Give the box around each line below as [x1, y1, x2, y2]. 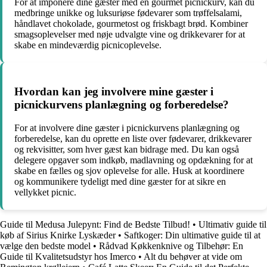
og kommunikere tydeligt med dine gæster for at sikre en [14, 176, 226, 187]
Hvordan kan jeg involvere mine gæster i [14, 85, 213, 98]
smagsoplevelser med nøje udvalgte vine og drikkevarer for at [14, 29, 245, 39]
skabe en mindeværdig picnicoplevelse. [14, 39, 162, 50]
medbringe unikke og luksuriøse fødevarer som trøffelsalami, [14, 7, 242, 18]
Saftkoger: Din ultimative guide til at [124, 230, 260, 241]
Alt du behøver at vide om [144, 252, 242, 262]
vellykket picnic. [14, 187, 76, 198]
